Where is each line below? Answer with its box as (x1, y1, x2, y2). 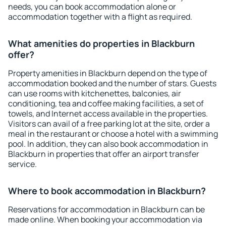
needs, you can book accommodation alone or (8, 1, 176, 12)
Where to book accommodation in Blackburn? (8, 185, 206, 197)
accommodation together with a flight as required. (8, 11, 192, 22)
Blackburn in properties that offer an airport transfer (8, 148, 199, 159)
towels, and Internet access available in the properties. (8, 108, 208, 119)
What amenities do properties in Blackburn (8, 37, 195, 49)
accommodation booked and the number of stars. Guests (8, 78, 216, 89)
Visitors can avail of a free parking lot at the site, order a (8, 118, 210, 129)
